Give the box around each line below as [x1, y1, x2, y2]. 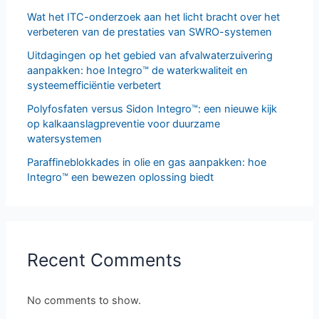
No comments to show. [26, 293, 141, 307]
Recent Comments [26, 249, 182, 271]
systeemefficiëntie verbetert [26, 78, 161, 92]
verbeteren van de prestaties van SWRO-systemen [26, 25, 272, 38]
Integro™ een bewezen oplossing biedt [26, 170, 214, 184]
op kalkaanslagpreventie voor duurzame [26, 117, 220, 130]
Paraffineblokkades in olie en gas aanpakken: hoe [26, 155, 266, 169]
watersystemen [26, 132, 102, 145]
